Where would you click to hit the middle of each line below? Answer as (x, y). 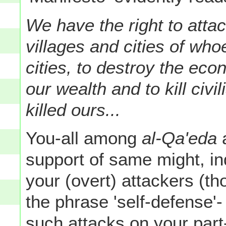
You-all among (84, 138)
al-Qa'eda (182, 138)
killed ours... (73, 109)
